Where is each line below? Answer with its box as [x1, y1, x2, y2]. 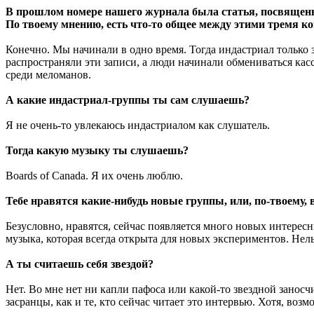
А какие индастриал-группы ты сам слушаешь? [6, 93, 250, 106]
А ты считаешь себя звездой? [6, 257, 153, 270]
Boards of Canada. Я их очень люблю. [6, 169, 183, 182]
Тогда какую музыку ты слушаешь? [6, 144, 189, 156]
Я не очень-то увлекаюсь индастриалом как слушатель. [6, 118, 270, 131]
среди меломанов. [6, 68, 91, 81]
